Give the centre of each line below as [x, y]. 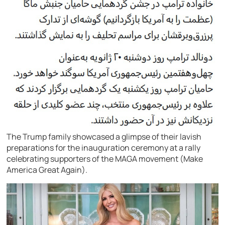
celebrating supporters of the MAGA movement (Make [105, 159]
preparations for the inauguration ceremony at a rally [104, 148]
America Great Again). [47, 170]
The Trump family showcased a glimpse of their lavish [104, 137]
